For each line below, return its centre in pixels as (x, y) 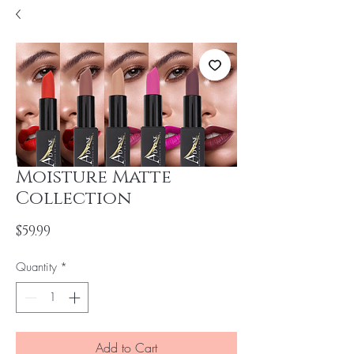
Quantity (36, 267)
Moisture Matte (94, 177)
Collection (73, 199)
